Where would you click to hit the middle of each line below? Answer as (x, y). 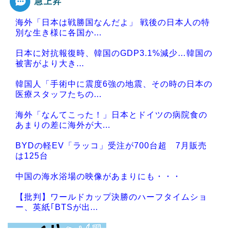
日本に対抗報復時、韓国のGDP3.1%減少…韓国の (114, 53)
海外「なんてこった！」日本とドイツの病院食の (111, 114)
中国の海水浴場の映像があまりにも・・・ (98, 176)
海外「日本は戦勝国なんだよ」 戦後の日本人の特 (113, 22)
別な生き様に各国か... (59, 32)
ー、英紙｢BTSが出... (57, 207)
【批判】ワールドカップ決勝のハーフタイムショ (111, 197)
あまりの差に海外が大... (63, 125)
